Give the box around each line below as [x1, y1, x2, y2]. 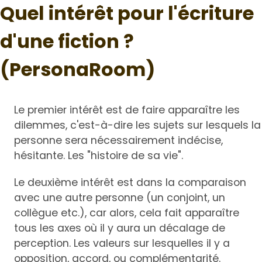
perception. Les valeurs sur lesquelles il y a [14, 236, 230, 251]
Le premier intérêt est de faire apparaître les [14, 103, 240, 118]
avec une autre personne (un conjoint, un [14, 191, 225, 205]
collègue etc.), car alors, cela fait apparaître [14, 206, 239, 220]
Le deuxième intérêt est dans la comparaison [14, 175, 246, 190]
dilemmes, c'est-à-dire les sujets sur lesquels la [14, 118, 261, 133]
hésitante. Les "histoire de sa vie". [14, 149, 183, 163]
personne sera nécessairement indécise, [14, 133, 223, 148]
